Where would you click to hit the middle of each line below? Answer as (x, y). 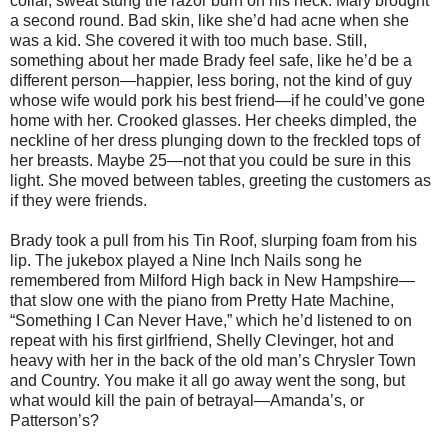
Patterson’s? (54, 420)
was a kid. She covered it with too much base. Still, (188, 40)
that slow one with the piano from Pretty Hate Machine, (202, 300)
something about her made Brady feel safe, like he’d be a (211, 60)
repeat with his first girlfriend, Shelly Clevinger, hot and (202, 340)
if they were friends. (78, 200)
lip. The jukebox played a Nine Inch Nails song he (186, 260)
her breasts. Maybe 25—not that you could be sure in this (210, 160)
